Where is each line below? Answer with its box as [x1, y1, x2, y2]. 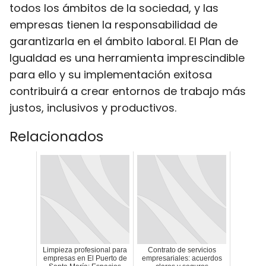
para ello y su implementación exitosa [9, 67, 212, 82]
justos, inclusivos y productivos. [9, 100, 176, 115]
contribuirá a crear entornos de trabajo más [9, 84, 246, 99]
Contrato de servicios [147, 246, 216, 254]
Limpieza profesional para [43, 246, 127, 254]
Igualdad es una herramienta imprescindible [9, 50, 245, 65]
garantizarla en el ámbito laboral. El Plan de [9, 34, 238, 49]
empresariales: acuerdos [141, 254, 222, 262]
